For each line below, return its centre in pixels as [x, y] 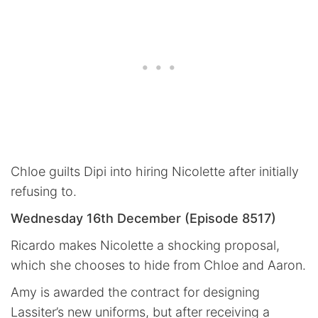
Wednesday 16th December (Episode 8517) [143, 219]
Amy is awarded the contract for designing [135, 292]
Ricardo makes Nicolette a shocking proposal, [145, 246]
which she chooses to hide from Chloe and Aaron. [158, 265]
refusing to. [44, 192]
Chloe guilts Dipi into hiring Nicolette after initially [155, 172]
